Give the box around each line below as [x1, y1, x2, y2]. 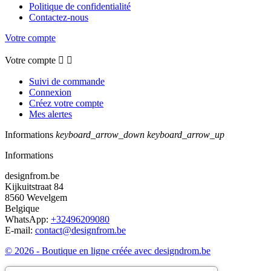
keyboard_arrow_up [147, 129, 224, 140]
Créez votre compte [29, 97, 103, 108]
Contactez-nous [29, 11, 88, 22]
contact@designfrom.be [35, 224, 126, 235]
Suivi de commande [29, 76, 105, 87]
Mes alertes [29, 108, 72, 119]
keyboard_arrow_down [56, 129, 145, 140]
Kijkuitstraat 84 [5, 181, 64, 192]
